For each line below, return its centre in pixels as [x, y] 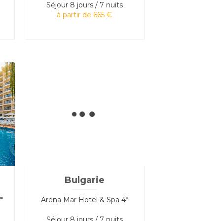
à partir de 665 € [85, 15]
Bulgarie [84, 180]
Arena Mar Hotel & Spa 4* [84, 200]
